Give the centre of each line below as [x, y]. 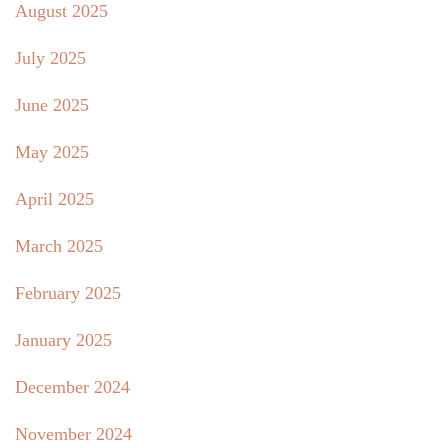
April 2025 [54, 198]
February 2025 [68, 292]
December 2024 [72, 386]
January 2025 [63, 339]
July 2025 [50, 57]
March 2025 [59, 245]
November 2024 [73, 433]
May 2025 [52, 151]
